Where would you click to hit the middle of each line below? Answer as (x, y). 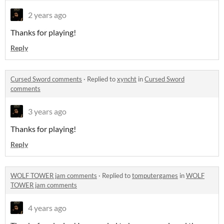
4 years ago (47, 208)
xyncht (127, 79)
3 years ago (47, 111)
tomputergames (155, 176)
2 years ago (47, 15)
